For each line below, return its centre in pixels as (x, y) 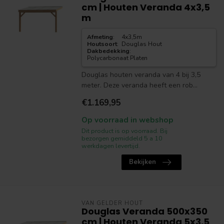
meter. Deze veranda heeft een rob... (139, 85)
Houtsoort (102, 44)
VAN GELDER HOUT (112, 203)
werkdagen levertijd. (110, 146)
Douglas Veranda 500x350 (144, 211)
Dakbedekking (108, 51)
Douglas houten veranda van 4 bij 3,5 (141, 75)
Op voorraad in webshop (127, 120)
